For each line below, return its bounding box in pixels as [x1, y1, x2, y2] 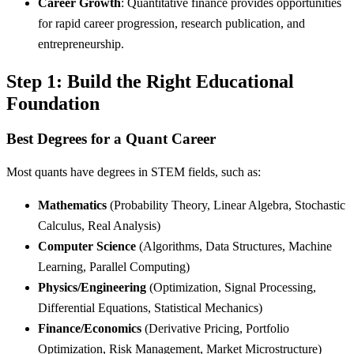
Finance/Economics [38, 322, 141, 336]
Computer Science [38, 239, 136, 254]
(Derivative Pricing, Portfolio [141, 322, 289, 336]
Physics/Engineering [38, 281, 146, 295]
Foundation [6, 92, 100, 114]
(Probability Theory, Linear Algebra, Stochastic [107, 198, 345, 213]
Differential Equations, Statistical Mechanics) [38, 301, 262, 315]
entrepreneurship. [38, 36, 124, 51]
